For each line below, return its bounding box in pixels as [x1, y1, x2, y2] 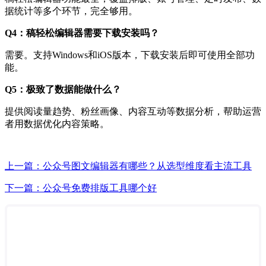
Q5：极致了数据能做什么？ [5, 84, 121, 94]
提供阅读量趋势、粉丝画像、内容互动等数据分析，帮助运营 [5, 106, 261, 116]
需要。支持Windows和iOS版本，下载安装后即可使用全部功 [5, 49, 255, 60]
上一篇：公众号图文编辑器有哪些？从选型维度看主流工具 [5, 160, 252, 171]
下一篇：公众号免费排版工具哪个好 [5, 182, 157, 193]
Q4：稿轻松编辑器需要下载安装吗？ [5, 27, 159, 38]
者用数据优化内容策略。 [5, 118, 109, 129]
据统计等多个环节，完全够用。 [5, 5, 138, 16]
